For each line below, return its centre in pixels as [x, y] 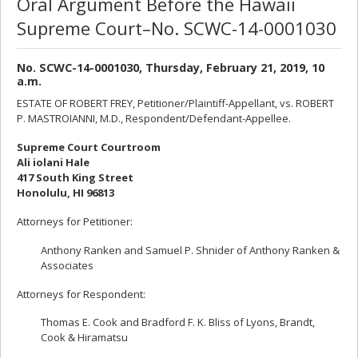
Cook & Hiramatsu [84, 338]
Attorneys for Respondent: [81, 294]
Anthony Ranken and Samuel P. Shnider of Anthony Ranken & [190, 250]
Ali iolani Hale [53, 162]
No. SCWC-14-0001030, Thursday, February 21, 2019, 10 [171, 68]
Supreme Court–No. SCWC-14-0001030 [177, 28]
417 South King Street [75, 177]
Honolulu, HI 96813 [66, 192]
